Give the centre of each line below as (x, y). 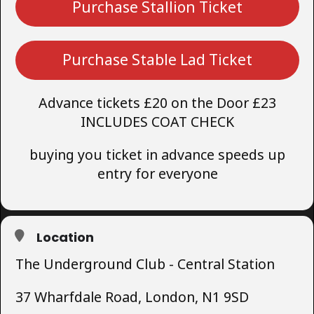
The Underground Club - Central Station (145, 264)
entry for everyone (157, 173)
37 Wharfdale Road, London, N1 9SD (132, 297)
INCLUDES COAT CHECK (157, 122)
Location (65, 238)
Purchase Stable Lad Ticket (157, 60)
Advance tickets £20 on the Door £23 (157, 103)
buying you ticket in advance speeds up (157, 154)
